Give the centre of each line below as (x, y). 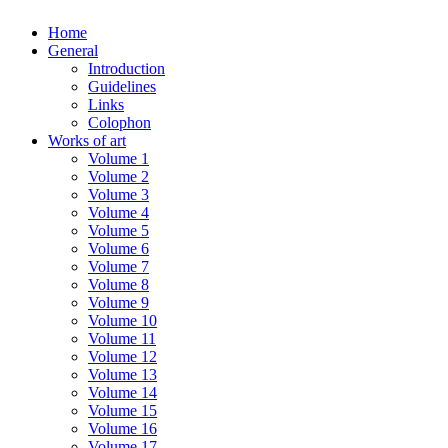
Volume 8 (118, 284)
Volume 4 (118, 212)
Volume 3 (118, 194)
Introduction (126, 68)
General (73, 50)
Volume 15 (122, 410)
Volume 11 (122, 338)
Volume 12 (122, 356)
